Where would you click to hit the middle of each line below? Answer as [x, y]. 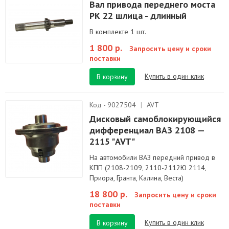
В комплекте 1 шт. [118, 32]
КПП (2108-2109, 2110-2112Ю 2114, [148, 168]
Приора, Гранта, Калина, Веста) [136, 178]
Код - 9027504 [114, 105]
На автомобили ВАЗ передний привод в [152, 157]
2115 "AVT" [112, 141]
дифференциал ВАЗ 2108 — [147, 130]
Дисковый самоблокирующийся [155, 119]
